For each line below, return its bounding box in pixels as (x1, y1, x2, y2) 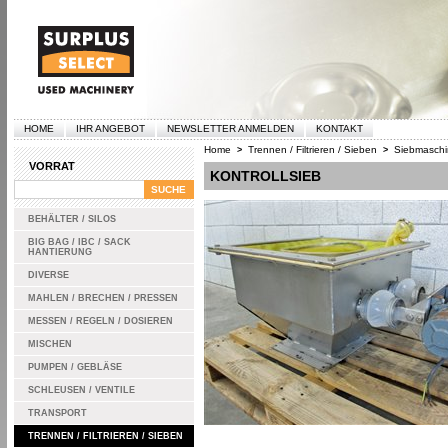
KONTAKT (315, 123, 363, 134)
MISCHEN (27, 339, 72, 349)
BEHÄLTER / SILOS (27, 214, 116, 224)
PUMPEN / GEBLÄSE (27, 362, 122, 372)
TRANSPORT (27, 408, 87, 418)
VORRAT (28, 160, 75, 172)
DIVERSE (27, 270, 69, 280)
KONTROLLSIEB (209, 168, 321, 184)
